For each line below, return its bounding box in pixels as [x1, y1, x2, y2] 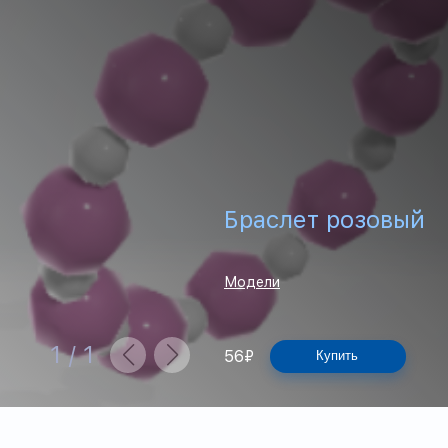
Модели [224, 274, 280, 290]
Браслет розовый [224, 205, 425, 234]
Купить [316, 348, 358, 363]
